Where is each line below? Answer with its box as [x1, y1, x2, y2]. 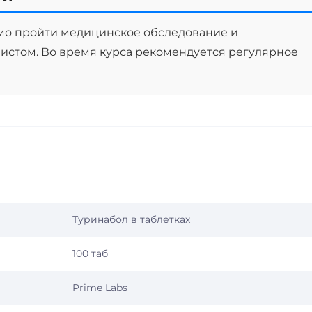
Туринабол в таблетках [72, 213, 190, 226]
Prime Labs [72, 281, 127, 294]
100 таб [72, 247, 108, 260]
